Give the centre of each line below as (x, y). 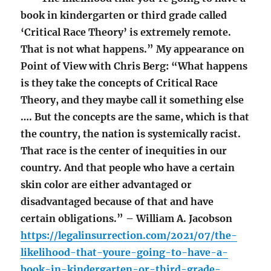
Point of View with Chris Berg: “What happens (134, 66)
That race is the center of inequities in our (124, 151)
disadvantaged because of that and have (117, 202)
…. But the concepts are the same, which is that (135, 117)
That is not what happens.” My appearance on (133, 49)
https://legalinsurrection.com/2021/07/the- (129, 236)
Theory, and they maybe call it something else (132, 100)
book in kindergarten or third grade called (124, 15)
